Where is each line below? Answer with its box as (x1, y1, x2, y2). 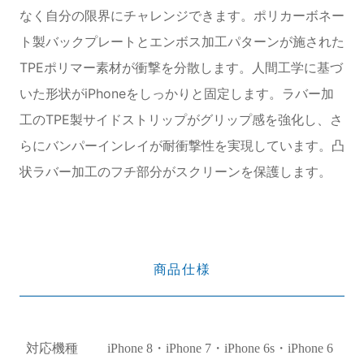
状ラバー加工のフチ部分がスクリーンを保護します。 (19, 162, 331, 180)
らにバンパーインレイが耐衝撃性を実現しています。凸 (19, 136, 344, 154)
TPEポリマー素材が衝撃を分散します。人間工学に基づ (19, 58, 343, 76)
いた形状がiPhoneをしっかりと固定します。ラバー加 (19, 84, 334, 102)
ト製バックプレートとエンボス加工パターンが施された (19, 32, 344, 50)
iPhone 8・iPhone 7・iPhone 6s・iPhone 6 (106, 340, 333, 355)
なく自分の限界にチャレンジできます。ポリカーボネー (19, 6, 344, 24)
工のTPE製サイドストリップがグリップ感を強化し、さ (19, 110, 343, 128)
